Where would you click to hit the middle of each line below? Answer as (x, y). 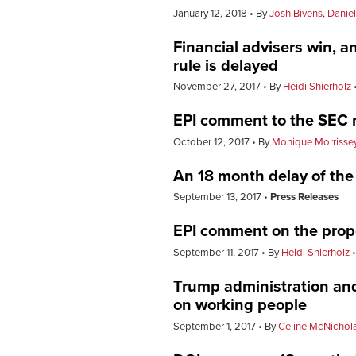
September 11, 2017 (217, 253)
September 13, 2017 (219, 197)
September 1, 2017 (216, 326)
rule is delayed (226, 66)
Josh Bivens (296, 13)
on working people (240, 306)
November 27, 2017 (218, 87)
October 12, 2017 (213, 142)
